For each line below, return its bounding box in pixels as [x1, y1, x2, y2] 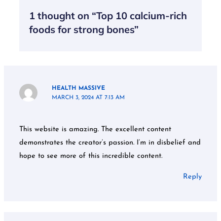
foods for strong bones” [29, 23, 139, 36]
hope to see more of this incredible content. [19, 152, 163, 160]
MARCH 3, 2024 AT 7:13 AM [52, 94, 125, 101]
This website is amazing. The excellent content [19, 126, 172, 134]
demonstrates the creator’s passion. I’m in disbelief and [19, 139, 201, 147]
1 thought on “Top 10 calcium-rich [29, 9, 187, 22]
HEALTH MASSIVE [52, 85, 106, 91]
